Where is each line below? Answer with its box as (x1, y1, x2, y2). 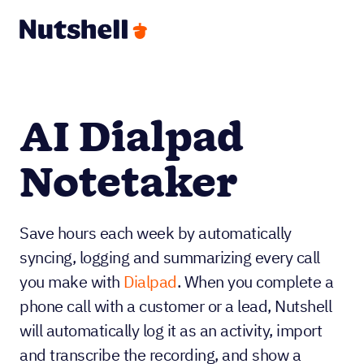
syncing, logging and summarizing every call (19, 246, 320, 268)
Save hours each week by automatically (19, 222, 292, 244)
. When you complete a (176, 271, 333, 292)
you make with (19, 271, 123, 292)
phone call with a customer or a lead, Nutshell (19, 295, 331, 317)
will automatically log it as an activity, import (19, 319, 322, 341)
